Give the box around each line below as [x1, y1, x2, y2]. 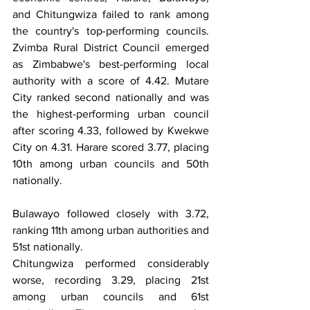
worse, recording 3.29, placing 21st [12, 273, 209, 286]
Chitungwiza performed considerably [12, 257, 209, 269]
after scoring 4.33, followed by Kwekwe [12, 124, 209, 136]
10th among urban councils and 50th [12, 157, 209, 170]
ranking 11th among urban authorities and [12, 224, 209, 236]
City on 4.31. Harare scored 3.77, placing [12, 140, 209, 153]
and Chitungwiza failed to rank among [12, 8, 209, 20]
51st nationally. [12, 240, 83, 253]
